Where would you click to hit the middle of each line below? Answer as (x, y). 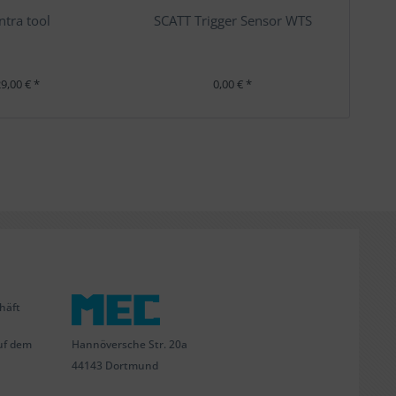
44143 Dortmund (115, 365)
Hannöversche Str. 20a (129, 344)
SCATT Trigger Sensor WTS (232, 20)
